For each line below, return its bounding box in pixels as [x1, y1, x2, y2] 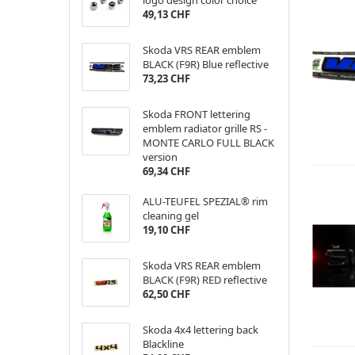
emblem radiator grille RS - [142, 121, 267, 136]
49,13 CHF [142, 7, 190, 21]
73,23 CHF [142, 71, 190, 86]
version [142, 150, 177, 164]
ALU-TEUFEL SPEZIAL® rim [142, 194, 268, 208]
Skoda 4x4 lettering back [142, 323, 258, 337]
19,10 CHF [142, 223, 190, 237]
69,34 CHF [142, 164, 190, 178]
